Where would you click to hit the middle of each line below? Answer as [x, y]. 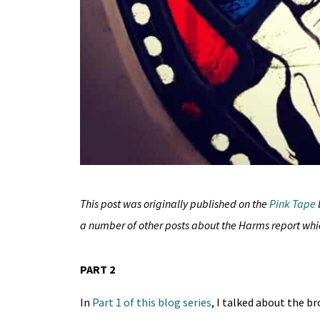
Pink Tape [292, 204]
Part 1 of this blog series [151, 302]
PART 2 [97, 270]
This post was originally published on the [174, 204]
